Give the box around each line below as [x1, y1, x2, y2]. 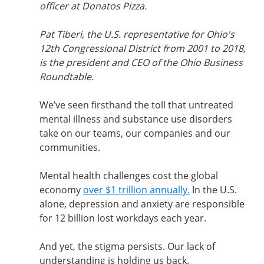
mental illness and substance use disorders [39, 113, 235, 126]
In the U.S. [189, 183, 239, 196]
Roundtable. [39, 70, 94, 83]
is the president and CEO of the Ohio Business [39, 56, 245, 69]
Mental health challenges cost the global [39, 169, 220, 182]
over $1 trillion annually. [82, 183, 190, 196]
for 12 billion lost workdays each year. [39, 212, 206, 225]
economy [39, 183, 83, 196]
